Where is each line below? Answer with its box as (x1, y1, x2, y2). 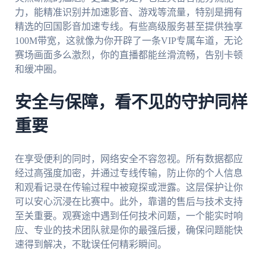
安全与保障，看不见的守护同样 (14, 94, 248, 112)
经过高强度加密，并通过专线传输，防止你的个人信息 (14, 167, 243, 178)
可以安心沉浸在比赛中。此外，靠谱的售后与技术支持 (14, 196, 243, 207)
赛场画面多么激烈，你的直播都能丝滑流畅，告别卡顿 (14, 50, 243, 61)
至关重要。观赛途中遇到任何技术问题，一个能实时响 (14, 210, 243, 221)
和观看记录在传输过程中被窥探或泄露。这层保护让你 (14, 182, 243, 192)
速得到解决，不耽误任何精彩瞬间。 (14, 239, 167, 249)
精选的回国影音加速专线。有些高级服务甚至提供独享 (14, 21, 243, 32)
